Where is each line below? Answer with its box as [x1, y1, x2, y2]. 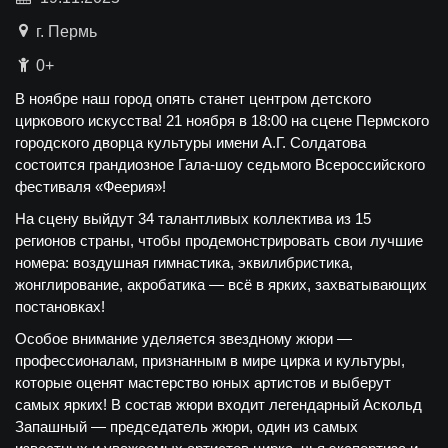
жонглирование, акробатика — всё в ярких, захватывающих [15, 276, 427, 293]
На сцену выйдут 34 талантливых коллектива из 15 [15, 210, 371, 227]
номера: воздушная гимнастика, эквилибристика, [15, 254, 353, 271]
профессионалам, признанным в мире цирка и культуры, [15, 352, 405, 369]
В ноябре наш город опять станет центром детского [15, 90, 371, 107]
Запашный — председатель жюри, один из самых [15, 418, 358, 435]
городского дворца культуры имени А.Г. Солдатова [15, 134, 366, 151]
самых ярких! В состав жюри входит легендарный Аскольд [15, 396, 422, 413]
